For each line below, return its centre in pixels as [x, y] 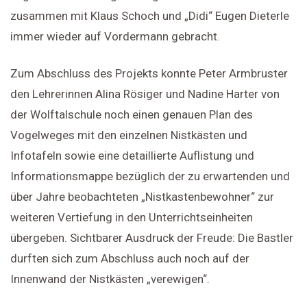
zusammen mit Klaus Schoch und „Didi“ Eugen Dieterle [150, 16]
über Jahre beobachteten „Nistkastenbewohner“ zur [142, 197]
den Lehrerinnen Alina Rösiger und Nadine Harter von [145, 94]
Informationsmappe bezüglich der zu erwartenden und [150, 176]
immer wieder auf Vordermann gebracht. [115, 36]
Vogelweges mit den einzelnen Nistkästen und [129, 135]
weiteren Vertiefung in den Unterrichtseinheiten [132, 217]
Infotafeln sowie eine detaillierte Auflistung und [132, 156]
